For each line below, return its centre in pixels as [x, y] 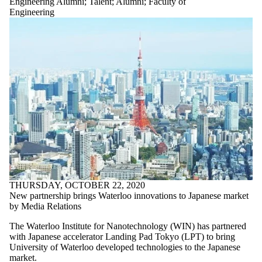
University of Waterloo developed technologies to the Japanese [125, 247]
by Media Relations [45, 206]
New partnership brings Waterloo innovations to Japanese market [129, 195]
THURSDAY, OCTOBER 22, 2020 [77, 185]
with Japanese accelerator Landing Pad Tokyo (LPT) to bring [122, 236]
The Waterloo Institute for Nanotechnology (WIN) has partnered [128, 226]
